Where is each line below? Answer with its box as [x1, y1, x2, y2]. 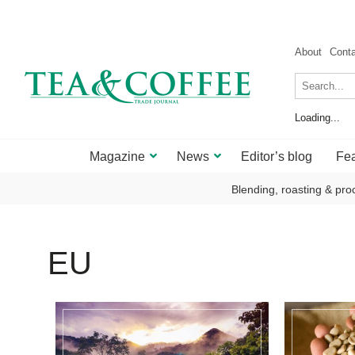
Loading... [295, 112, 340, 124]
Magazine [90, 150, 145, 163]
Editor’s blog [241, 150, 312, 163]
